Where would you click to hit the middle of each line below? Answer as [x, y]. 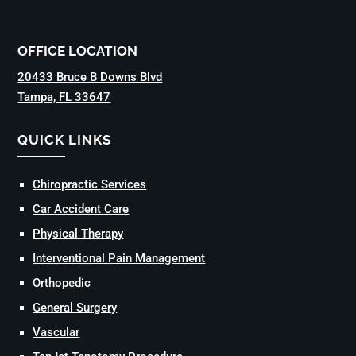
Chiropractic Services [90, 184]
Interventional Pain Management [119, 258]
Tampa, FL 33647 [64, 97]
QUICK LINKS [67, 139]
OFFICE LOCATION [78, 50]
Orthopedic [62, 282]
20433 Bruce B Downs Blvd [90, 77]
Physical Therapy [78, 233]
